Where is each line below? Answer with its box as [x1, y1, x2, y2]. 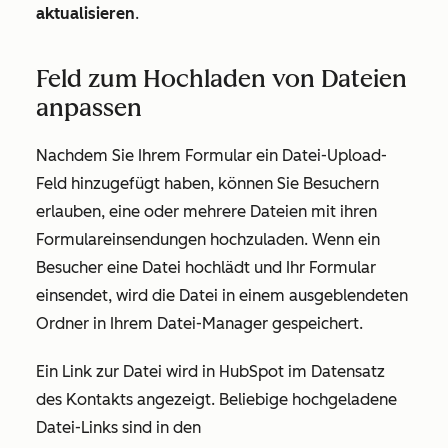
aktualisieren [36, 4, 135, 24]
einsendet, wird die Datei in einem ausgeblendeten [36, 286, 408, 306]
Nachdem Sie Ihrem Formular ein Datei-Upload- [36, 146, 387, 166]
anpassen [36, 93, 142, 123]
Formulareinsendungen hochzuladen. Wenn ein [36, 230, 380, 250]
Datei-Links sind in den [36, 418, 201, 438]
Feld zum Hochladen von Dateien [36, 64, 407, 94]
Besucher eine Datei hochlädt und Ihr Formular [36, 258, 376, 278]
